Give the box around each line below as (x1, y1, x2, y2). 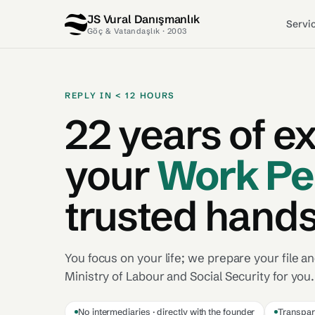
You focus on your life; (65, 250, 188, 265)
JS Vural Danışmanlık (87, 11, 200, 26)
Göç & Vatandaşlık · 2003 (87, 25, 187, 36)
